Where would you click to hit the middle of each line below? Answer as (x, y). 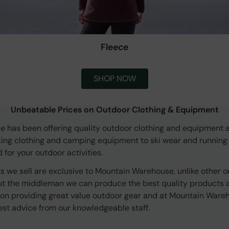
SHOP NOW (114, 79)
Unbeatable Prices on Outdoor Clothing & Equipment (114, 110)
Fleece (114, 47)
